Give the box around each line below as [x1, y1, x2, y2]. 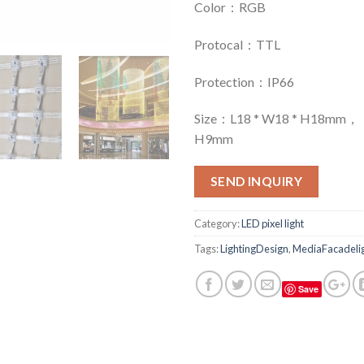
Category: [194, 216, 241, 230]
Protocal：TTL [194, 36, 280, 52]
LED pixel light [241, 216, 304, 230]
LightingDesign [220, 241, 288, 255]
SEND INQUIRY [210, 174, 303, 189]
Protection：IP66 [194, 73, 294, 89]
